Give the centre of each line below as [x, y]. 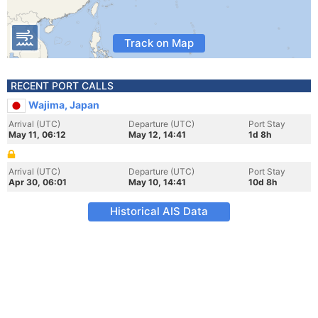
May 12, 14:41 [157, 135]
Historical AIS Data [159, 211]
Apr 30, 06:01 [38, 182]
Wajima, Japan [64, 105]
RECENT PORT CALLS [62, 86]
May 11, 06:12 [37, 135]
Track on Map [159, 43]
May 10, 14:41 [157, 182]
